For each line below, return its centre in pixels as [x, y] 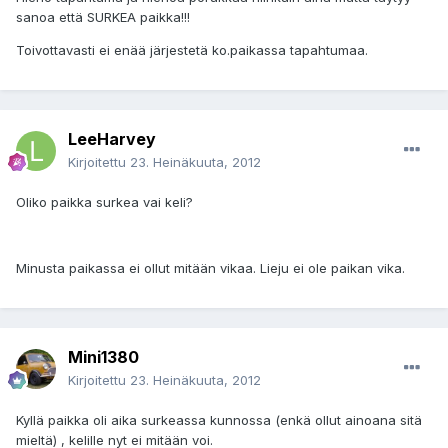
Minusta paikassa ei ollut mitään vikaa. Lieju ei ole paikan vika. [210, 268]
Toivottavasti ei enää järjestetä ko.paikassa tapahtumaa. [192, 50]
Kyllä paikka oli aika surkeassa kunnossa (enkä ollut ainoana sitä [219, 420]
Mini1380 [103, 357]
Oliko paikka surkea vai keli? [104, 202]
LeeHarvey [112, 139]
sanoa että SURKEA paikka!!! [103, 17]
